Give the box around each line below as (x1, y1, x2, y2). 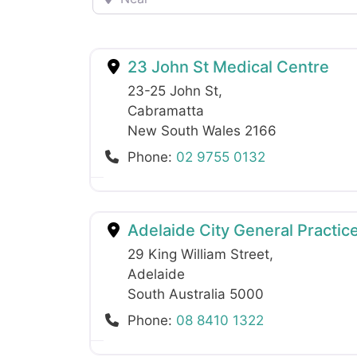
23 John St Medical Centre (124, 57, 329, 76)
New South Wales (127, 122, 245, 139)
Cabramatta (127, 102, 204, 119)
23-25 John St (127, 82, 218, 99)
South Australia (127, 285, 229, 302)
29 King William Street (127, 245, 269, 262)
